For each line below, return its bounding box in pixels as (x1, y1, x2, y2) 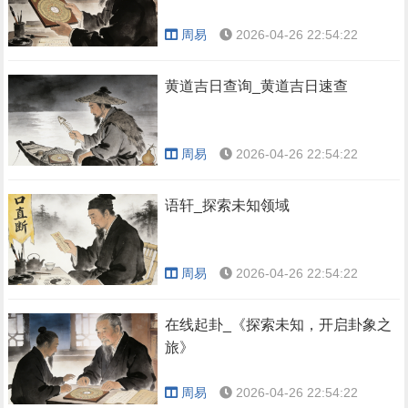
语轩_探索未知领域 (165, 198, 291, 213)
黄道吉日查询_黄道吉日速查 (165, 78, 349, 94)
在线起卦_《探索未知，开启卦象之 (165, 317, 393, 332)
